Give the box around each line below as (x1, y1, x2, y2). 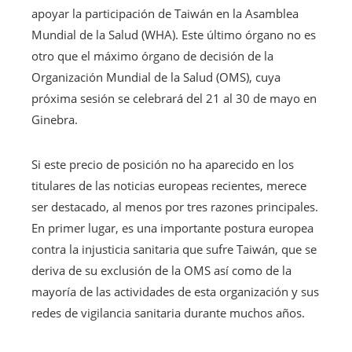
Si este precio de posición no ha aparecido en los (31, 156, 294, 173)
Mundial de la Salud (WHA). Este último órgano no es (31, 27, 316, 43)
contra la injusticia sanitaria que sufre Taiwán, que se (31, 241, 317, 258)
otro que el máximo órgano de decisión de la (31, 48, 273, 64)
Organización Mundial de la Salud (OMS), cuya (31, 69, 280, 86)
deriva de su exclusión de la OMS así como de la (31, 262, 291, 279)
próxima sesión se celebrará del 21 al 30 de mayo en (31, 90, 317, 107)
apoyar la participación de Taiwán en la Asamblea (31, 5, 299, 22)
